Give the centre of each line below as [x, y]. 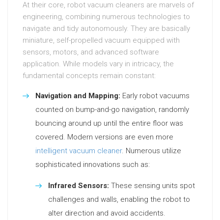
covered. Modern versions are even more [104, 137]
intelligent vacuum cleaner [79, 151]
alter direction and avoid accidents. [107, 213]
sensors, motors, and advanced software [91, 52]
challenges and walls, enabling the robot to [119, 199]
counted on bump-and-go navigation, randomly [112, 110]
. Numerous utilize [151, 151]
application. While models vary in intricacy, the [98, 64]
